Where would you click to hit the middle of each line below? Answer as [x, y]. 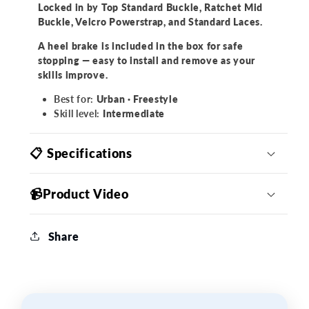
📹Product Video [79, 193]
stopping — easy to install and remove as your [146, 61]
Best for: [74, 99]
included [132, 46]
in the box [179, 46]
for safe [224, 46]
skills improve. [73, 75]
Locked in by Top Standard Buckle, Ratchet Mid [150, 8]
